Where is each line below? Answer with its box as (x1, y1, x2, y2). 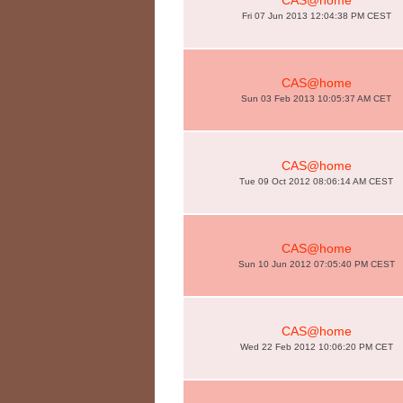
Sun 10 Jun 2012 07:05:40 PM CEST (237, 259, 395, 269)
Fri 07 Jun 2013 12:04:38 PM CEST (241, 11, 391, 21)
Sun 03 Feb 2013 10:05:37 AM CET (241, 94, 391, 103)
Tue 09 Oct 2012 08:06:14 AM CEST (239, 176, 393, 186)
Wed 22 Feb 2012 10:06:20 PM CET (239, 342, 393, 352)
